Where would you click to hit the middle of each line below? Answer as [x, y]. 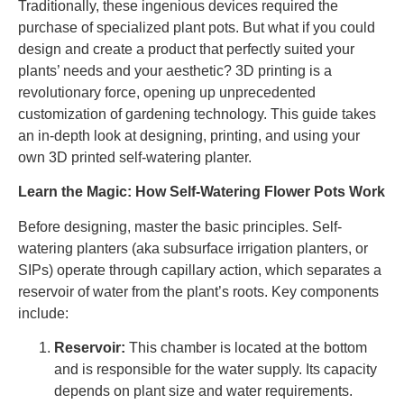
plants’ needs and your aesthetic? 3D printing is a [175, 71]
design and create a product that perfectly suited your [186, 49]
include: [43, 313]
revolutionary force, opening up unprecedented [167, 92]
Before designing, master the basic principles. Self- [180, 226]
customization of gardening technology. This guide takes [197, 114]
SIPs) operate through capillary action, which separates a [200, 270]
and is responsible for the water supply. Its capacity [216, 370]
